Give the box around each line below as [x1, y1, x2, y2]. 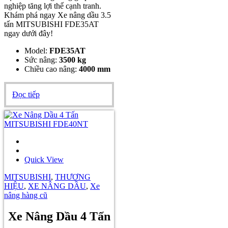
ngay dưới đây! [4, 28, 53, 38]
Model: [24, 46, 49, 55]
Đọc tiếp [12, 90, 40, 99]
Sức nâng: [24, 55, 59, 64]
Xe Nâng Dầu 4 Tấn [8, 210, 110, 223]
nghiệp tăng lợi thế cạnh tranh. [4, 1, 101, 10]
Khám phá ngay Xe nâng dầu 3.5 [4, 10, 111, 19]
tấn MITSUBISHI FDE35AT [4, 19, 99, 28]
